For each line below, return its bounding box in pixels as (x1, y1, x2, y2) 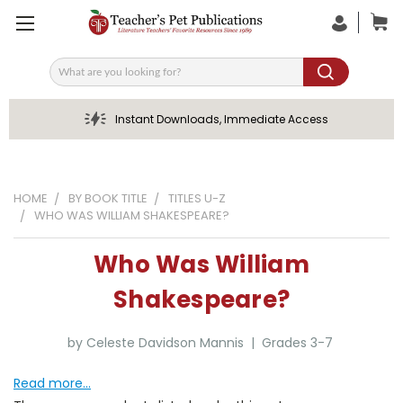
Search (49, 68, 94, 87)
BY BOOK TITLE (68, 190, 148, 207)
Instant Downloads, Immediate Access (114, 112, 328, 127)
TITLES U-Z (168, 190, 226, 207)
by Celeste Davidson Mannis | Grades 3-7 (67, 334, 336, 352)
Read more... (13, 374, 91, 392)
